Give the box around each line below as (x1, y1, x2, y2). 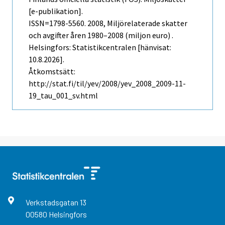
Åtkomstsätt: (29, 66, 75, 77)
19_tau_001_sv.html (29, 90, 98, 101)
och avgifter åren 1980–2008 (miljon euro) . (29, 30, 173, 41)
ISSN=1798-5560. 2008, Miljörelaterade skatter (29, 18, 187, 29)
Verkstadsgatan (25, 197, 80, 207)
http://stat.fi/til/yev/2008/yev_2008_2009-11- (29, 78, 186, 89)
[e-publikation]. (29, 6, 83, 17)
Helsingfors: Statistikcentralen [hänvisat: (29, 42, 171, 53)
